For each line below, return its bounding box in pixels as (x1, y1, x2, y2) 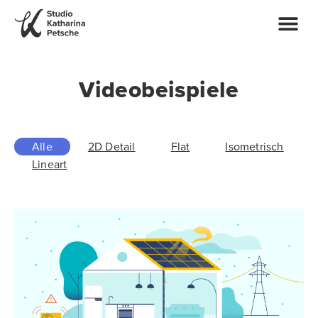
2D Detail (87, 138, 136, 155)
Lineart (32, 156, 67, 172)
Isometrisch (225, 138, 284, 155)
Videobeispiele (79, 72, 239, 106)
